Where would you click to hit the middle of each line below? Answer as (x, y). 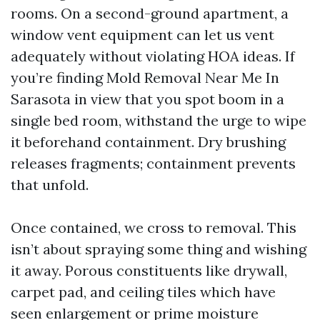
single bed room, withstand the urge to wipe (159, 120)
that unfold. (50, 185)
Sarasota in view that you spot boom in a (147, 99)
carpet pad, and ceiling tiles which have (143, 292)
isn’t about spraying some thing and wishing (159, 249)
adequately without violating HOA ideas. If (153, 56)
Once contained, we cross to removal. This (154, 227)
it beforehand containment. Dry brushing (148, 142)
